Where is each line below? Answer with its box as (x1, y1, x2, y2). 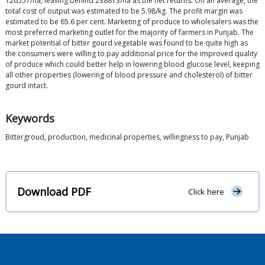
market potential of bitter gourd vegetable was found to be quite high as (5, 38, 248, 49)
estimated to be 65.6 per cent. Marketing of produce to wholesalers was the (5, 17, 258, 27)
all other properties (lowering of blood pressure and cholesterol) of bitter (5, 70, 253, 80)
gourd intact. (5, 80, 48, 91)
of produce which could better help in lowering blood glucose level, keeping (5, 59, 260, 70)
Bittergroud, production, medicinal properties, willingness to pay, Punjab (5, 132, 249, 143)
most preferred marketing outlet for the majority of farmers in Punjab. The (5, 27, 254, 38)
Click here (188, 186, 224, 198)
